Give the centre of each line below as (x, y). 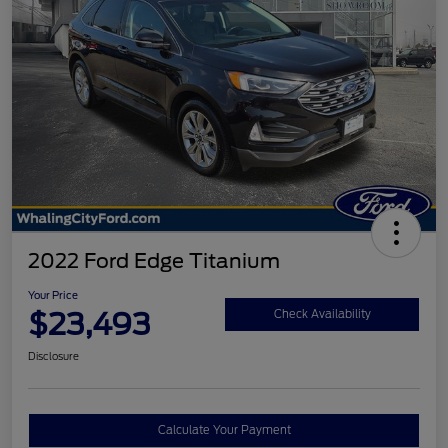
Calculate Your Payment (224, 430)
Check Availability (322, 313)
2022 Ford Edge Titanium (154, 261)
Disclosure (53, 356)
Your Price (53, 295)
